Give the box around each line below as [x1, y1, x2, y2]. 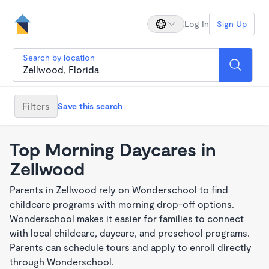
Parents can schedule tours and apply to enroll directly [10, 241, 252, 253]
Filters [22, 100, 50, 112]
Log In [184, 19, 209, 29]
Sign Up [217, 19, 247, 29]
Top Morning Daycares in [10, 138, 216, 160]
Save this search [58, 100, 122, 111]
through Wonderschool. [10, 256, 114, 267]
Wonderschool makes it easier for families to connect [10, 213, 244, 224]
